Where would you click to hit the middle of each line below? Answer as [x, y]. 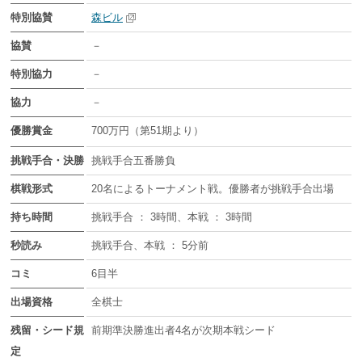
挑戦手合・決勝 [47, 160]
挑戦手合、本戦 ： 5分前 [150, 245]
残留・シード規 [47, 330]
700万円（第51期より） [147, 130]
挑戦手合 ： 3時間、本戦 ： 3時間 [172, 217]
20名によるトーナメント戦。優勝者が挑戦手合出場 [213, 188]
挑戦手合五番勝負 [133, 160]
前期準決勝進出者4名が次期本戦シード [183, 330]
